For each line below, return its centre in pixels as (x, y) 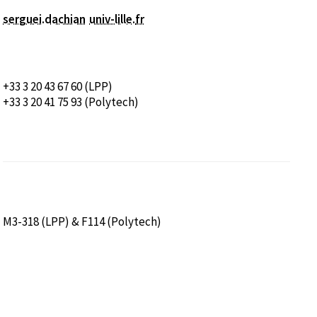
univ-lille (111, 19)
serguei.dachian (44, 19)
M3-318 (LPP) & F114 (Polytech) (82, 221)
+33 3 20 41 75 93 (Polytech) (71, 102)
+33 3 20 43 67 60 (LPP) (58, 86)
